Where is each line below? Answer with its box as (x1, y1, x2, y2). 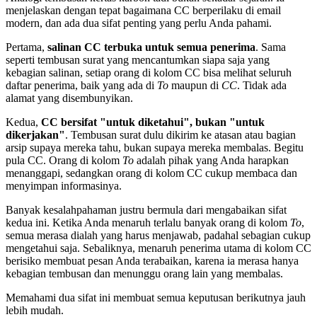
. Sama (255, 41, 286, 54)
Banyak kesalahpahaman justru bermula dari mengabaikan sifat (6, 204, 287, 217)
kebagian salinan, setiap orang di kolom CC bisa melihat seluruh (6, 67, 292, 79)
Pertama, (6, 41, 47, 54)
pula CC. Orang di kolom (6, 154, 122, 167)
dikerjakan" (6, 129, 65, 142)
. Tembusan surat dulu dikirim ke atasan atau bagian (65, 129, 296, 142)
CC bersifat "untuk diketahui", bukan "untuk (41, 116, 265, 129)
